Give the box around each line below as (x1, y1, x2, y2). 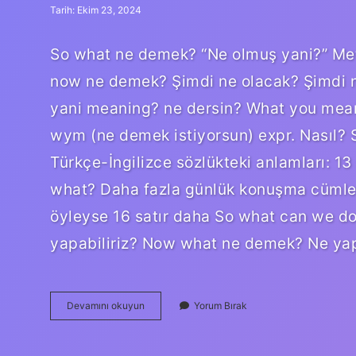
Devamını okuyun (67, 299, 145, 311)
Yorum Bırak (194, 299, 247, 311)
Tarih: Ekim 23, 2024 (50, 4, 141, 16)
